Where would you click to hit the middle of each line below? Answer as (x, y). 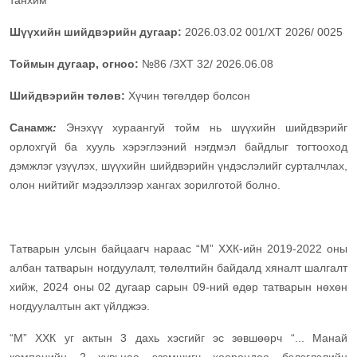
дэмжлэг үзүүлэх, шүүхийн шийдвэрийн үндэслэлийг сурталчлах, (178, 166)
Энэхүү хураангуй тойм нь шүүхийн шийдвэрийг (207, 128)
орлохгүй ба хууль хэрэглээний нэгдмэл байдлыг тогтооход (178, 147)
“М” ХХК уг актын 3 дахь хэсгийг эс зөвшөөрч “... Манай (178, 338)
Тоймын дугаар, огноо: (76, 64)
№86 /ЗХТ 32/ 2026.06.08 (208, 64)
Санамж (31, 128)
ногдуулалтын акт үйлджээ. (80, 306)
